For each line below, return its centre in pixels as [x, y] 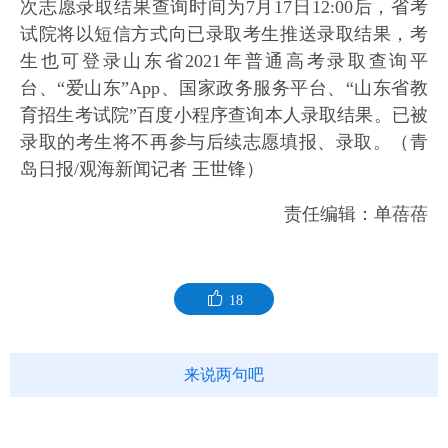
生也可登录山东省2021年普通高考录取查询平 [224, 61]
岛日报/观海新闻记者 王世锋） [142, 169]
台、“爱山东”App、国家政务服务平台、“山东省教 [224, 88]
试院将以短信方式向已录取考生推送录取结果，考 [224, 34]
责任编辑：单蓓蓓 [356, 214]
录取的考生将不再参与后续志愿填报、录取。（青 [224, 142]
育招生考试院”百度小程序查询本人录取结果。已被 [224, 115]
